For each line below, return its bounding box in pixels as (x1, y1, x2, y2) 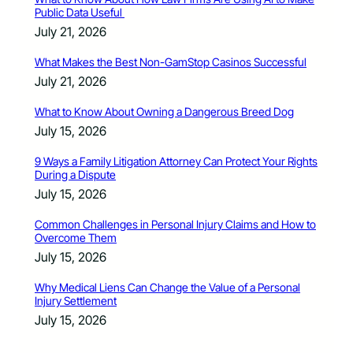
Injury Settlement (35, 293, 117, 307)
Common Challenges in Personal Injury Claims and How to (35, 217, 316, 231)
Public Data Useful (35, 5, 124, 19)
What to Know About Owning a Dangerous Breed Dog (35, 104, 294, 118)
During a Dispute (35, 167, 116, 181)
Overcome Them (35, 230, 117, 244)
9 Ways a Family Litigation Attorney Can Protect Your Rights (35, 154, 318, 168)
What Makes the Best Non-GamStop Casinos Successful (35, 54, 307, 69)
